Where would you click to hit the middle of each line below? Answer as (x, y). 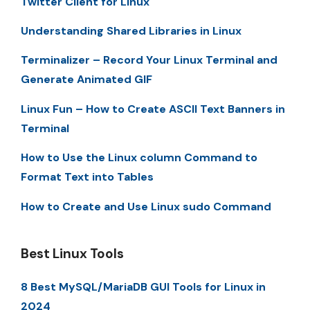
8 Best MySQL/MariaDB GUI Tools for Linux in (143, 286)
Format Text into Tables (87, 177)
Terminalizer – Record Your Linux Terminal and (149, 60)
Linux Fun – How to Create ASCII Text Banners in (153, 109)
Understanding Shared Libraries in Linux (131, 31)
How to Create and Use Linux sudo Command (146, 206)
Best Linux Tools (72, 253)
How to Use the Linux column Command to (139, 158)
